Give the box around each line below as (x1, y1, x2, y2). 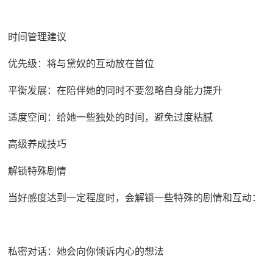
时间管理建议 (7, 30, 66, 43)
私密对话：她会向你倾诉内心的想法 (7, 244, 164, 257)
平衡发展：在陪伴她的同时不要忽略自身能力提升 (7, 83, 222, 96)
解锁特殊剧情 (7, 164, 66, 177)
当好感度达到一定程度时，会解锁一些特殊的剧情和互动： (7, 191, 261, 204)
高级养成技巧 (7, 137, 66, 150)
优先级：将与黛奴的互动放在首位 (7, 57, 154, 69)
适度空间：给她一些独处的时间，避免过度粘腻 (7, 110, 213, 123)
